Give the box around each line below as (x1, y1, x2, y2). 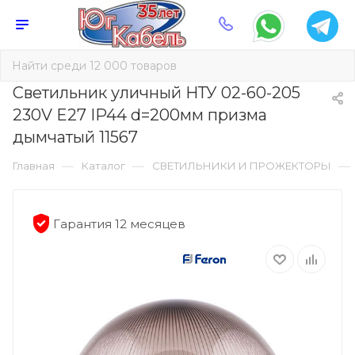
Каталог (82, 159, 125, 173)
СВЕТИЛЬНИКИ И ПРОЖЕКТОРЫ (152, 159, 331, 173)
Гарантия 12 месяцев (53, 216, 185, 231)
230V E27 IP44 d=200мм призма (13, 105, 267, 125)
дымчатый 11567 (13, 128, 138, 147)
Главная (13, 159, 55, 173)
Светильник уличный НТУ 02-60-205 (13, 83, 300, 103)
